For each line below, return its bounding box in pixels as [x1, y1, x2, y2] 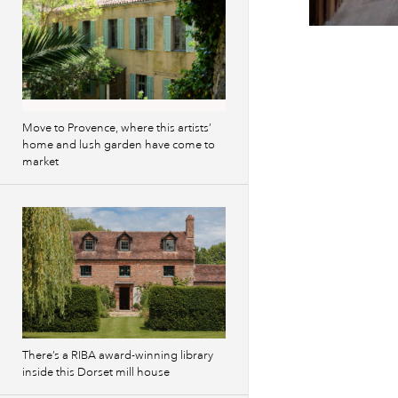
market [22, 155, 59, 169]
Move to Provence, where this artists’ [22, 121, 211, 135]
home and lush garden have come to [22, 138, 215, 152]
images [314, 56, 355, 72]
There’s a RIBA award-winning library [22, 348, 213, 362]
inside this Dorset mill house [22, 365, 170, 379]
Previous [314, 41, 362, 57]
